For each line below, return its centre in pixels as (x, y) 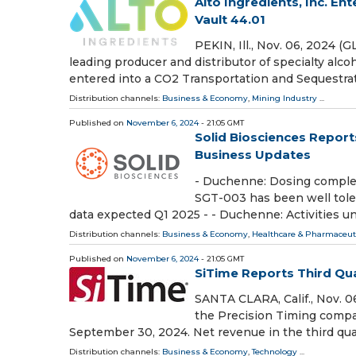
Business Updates (253, 155)
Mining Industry (284, 99)
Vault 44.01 (230, 20)
